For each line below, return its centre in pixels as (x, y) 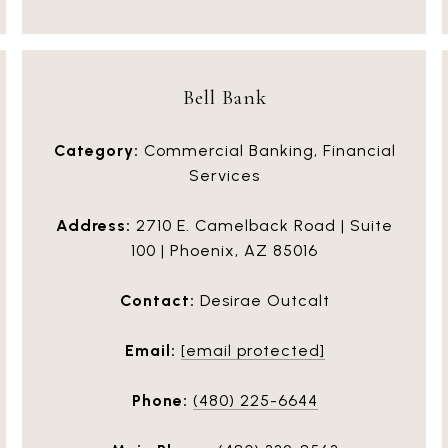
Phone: (159, 400)
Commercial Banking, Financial (267, 150)
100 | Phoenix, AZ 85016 (224, 250)
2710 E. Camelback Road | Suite (262, 225)
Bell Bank (224, 97)
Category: (96, 150)
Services (224, 175)
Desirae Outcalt (262, 300)
